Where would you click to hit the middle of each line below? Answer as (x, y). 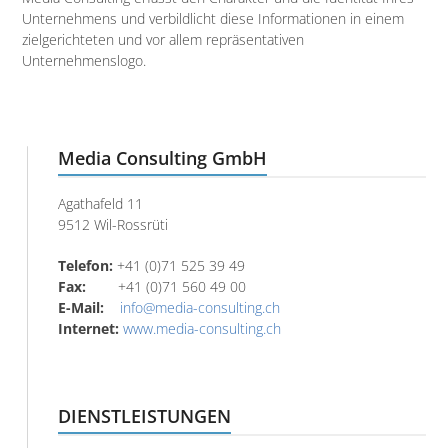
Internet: (89, 328)
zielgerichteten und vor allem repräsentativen (163, 39)
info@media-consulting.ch (198, 307)
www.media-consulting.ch (202, 328)
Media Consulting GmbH (163, 157)
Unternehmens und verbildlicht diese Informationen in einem (213, 18)
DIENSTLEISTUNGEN (145, 415)
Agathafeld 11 (101, 203)
